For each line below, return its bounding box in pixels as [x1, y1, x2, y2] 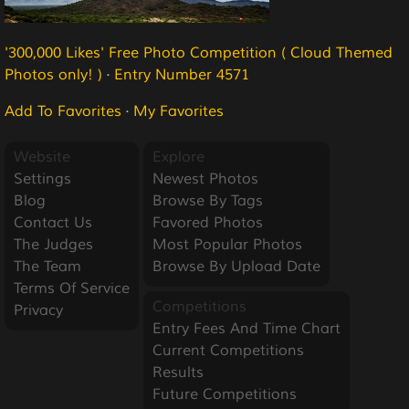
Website [14, 147, 70, 166]
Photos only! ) [5, 65, 102, 84]
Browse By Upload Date [152, 257, 320, 276]
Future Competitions [152, 384, 297, 404]
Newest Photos [152, 169, 258, 188]
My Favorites [133, 101, 224, 121]
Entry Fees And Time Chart [152, 319, 341, 338]
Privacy [14, 300, 63, 320]
